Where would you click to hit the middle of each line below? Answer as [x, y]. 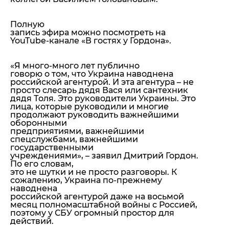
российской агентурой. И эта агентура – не [102, 82]
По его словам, [42, 164]
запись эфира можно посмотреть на [88, 32]
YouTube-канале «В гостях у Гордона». [91, 40]
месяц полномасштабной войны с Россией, [104, 204]
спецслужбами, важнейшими [74, 139]
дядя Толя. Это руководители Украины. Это [103, 98]
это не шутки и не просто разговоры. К [94, 172]
